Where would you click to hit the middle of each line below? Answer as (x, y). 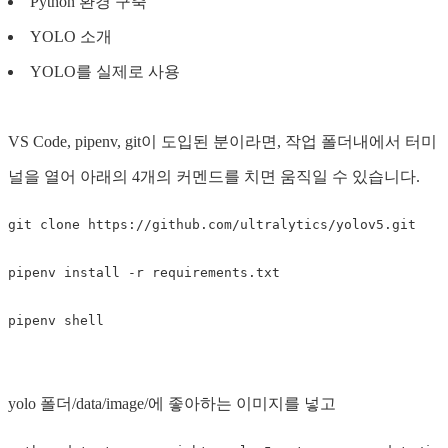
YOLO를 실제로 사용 (105, 71)
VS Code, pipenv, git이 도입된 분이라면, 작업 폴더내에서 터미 (222, 141)
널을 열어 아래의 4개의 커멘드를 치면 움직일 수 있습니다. (214, 176)
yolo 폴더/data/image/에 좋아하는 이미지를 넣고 (172, 403)
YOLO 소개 (71, 36)
